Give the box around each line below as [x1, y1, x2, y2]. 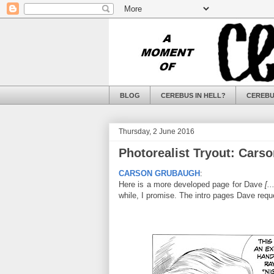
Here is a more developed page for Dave [119, 180, 265, 190]
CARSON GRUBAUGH [119, 169, 200, 179]
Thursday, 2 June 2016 [119, 127, 194, 136]
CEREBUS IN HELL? [160, 91, 226, 99]
